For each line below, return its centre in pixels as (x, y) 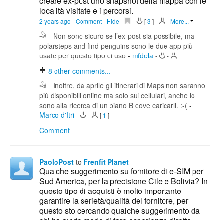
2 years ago (56, 21)
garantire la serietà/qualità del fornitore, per (114, 201)
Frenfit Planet (106, 162)
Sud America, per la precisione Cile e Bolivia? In (124, 181)
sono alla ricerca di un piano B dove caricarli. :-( (114, 105)
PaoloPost (56, 162)
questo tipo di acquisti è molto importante (110, 191)
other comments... (81, 71)
